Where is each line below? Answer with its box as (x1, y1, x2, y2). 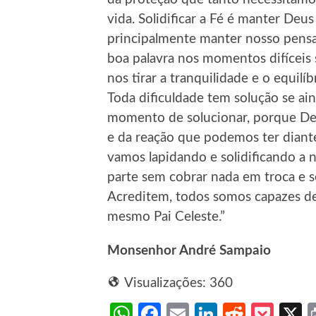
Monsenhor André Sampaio (107, 244, 271, 258)
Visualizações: (124, 276, 206, 291)
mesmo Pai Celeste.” (107, 210, 225, 224)
